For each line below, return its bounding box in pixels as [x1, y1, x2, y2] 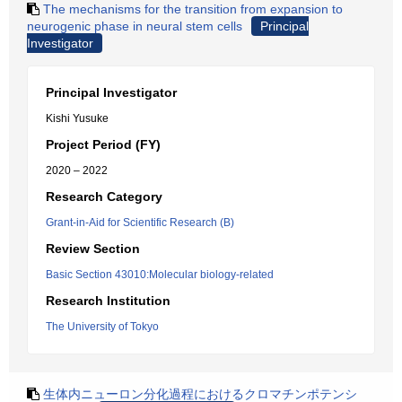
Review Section [46, 241, 140, 256]
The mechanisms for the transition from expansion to [43, 2, 343, 16]
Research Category [46, 189, 162, 204]
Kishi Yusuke [46, 112, 109, 125]
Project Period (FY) [46, 137, 161, 152]
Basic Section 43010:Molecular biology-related [46, 268, 274, 281]
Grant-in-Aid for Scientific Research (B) [46, 216, 234, 229]
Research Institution [46, 293, 170, 308]
